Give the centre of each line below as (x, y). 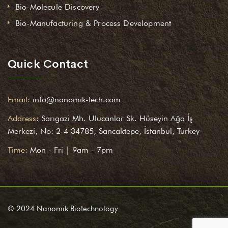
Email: (19, 99)
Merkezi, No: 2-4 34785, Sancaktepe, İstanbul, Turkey (104, 131)
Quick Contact (48, 64)
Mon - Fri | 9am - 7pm (72, 150)
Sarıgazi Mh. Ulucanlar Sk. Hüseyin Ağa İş (117, 118)
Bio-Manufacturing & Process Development (93, 23)
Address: (23, 118)
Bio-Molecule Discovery (58, 7)
